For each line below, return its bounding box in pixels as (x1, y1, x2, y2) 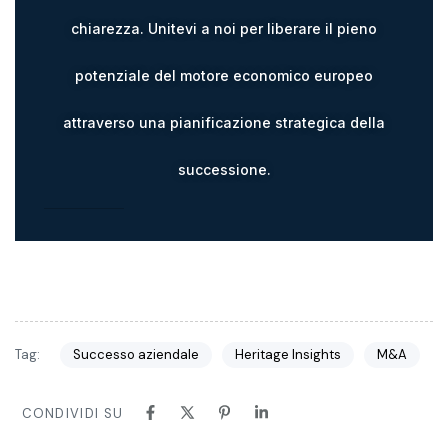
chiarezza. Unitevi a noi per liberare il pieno (71, 19, 377, 37)
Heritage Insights (234, 346, 341, 364)
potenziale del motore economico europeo (75, 66, 373, 84)
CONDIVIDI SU (21, 404, 124, 422)
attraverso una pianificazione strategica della (63, 113, 385, 131)
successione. (177, 160, 271, 178)
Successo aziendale (72, 346, 199, 364)
